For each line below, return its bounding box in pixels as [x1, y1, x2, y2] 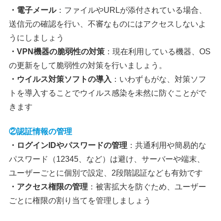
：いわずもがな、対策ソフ [111, 74, 207, 83]
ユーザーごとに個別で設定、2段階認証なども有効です [9, 169, 203, 178]
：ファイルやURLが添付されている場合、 [56, 5, 207, 14]
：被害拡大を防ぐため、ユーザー [88, 183, 207, 191]
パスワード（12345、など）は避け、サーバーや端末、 [9, 155, 205, 164]
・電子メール [9, 5, 57, 14]
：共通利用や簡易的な [127, 141, 207, 150]
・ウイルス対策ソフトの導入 [9, 74, 112, 83]
